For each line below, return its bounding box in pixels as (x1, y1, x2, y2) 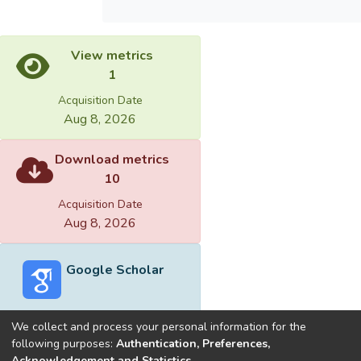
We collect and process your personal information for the (11, 318, 306, 334)
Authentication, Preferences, (116, 335, 270, 351)
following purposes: (11, 335, 116, 351)
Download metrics (55, 151, 169, 169)
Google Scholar (65, 261, 164, 280)
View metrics (71, 47, 153, 65)
